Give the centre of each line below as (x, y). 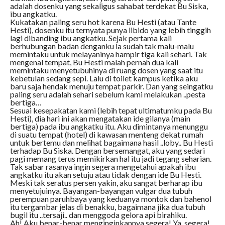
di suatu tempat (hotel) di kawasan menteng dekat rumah (106, 135)
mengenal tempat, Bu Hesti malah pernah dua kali (94, 62)
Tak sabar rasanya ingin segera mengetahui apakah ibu (103, 167)
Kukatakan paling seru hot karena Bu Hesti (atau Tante (103, 22)
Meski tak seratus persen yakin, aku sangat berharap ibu (106, 183)
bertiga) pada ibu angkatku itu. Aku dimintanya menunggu (109, 127)
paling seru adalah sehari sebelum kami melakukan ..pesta (107, 94)
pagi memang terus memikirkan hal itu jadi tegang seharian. (110, 159)
